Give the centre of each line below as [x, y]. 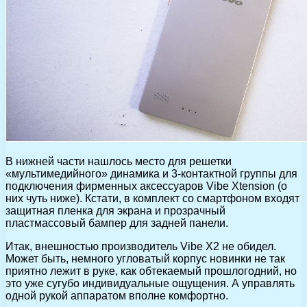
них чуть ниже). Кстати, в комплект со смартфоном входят [152, 198]
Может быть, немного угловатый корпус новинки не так [145, 258]
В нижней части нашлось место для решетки [119, 161]
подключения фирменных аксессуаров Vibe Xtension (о [146, 186]
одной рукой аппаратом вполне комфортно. [117, 295]
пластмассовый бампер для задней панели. [117, 223]
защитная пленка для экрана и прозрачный [115, 210]
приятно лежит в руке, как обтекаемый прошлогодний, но [151, 271]
